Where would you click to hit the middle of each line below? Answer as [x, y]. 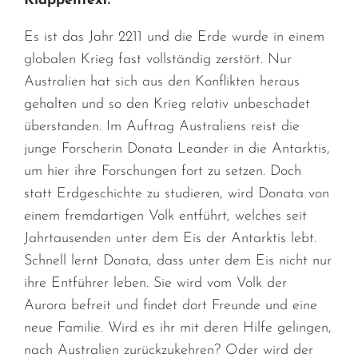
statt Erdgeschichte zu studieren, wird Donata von [177, 193]
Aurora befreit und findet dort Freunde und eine [171, 305]
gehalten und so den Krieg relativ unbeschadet [167, 104]
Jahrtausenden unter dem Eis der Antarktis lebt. [171, 238]
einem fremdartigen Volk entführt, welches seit [166, 216]
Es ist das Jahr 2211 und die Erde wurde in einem [175, 37]
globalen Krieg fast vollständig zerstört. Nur [158, 59]
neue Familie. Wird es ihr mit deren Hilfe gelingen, [178, 328]
